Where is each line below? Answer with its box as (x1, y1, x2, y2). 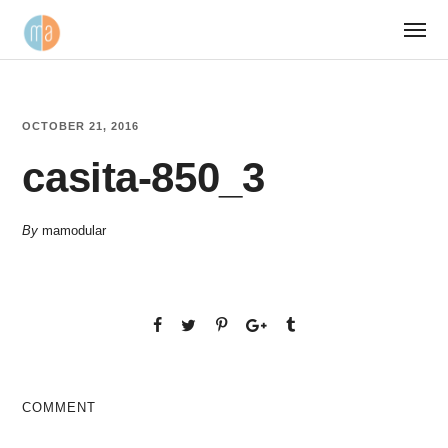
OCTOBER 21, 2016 (22, 120, 140, 132)
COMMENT (22, 400, 97, 416)
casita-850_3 (22, 154, 265, 201)
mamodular (42, 223, 107, 238)
